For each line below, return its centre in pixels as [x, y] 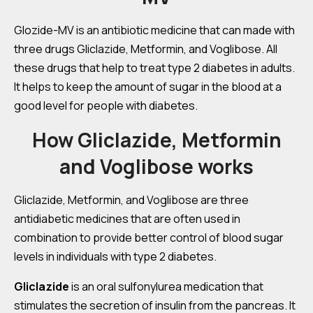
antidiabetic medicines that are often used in [127, 219]
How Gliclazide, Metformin [156, 140]
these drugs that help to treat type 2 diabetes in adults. [154, 68]
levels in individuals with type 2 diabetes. [115, 256]
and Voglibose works [156, 166]
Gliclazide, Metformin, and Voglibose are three [131, 200]
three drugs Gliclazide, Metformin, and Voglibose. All [146, 49]
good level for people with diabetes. [106, 105]
